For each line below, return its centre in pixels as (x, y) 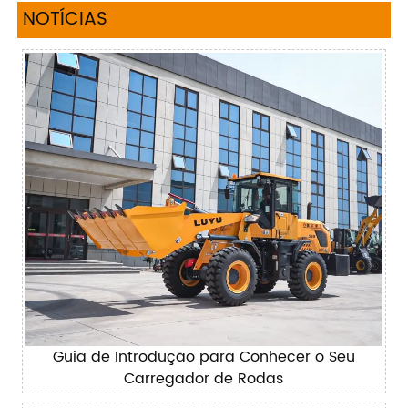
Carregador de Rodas (204, 379)
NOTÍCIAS (65, 19)
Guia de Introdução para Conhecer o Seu (204, 357)
